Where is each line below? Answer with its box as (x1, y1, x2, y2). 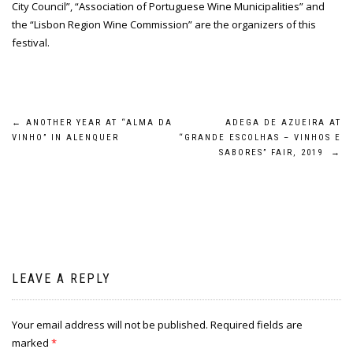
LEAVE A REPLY (12, 271, 111, 286)
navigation (11, 147, 128, 180)
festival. (12, 35, 50, 50)
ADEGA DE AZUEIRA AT (225, 117, 341, 128)
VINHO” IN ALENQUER (12, 132, 119, 143)
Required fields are (208, 318, 303, 332)
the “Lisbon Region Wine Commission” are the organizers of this (12, 17, 316, 32)
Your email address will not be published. (12, 318, 208, 332)
